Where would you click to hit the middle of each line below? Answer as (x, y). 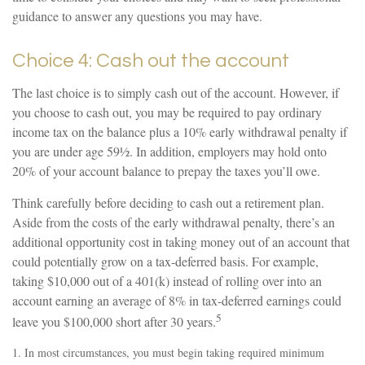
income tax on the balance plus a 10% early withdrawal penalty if (180, 131)
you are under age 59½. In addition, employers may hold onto (169, 151)
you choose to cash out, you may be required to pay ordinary (167, 112)
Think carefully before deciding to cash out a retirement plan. (168, 202)
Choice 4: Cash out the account (151, 60)
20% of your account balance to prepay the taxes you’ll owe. (166, 170)
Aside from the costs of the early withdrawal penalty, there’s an (174, 222)
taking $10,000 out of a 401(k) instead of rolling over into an (167, 280)
